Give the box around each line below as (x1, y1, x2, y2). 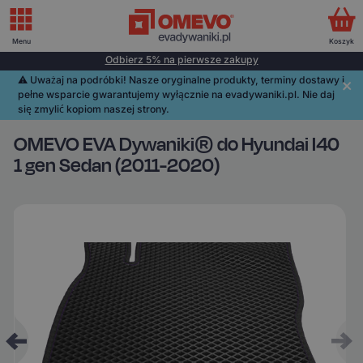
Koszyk (329, 36, 355, 45)
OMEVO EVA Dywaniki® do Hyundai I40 (14, 130, 340, 159)
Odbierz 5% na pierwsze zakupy (105, 53, 258, 66)
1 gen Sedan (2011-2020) (14, 152, 220, 180)
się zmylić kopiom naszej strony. (18, 103, 170, 116)
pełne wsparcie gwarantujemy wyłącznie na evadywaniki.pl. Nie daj (18, 88, 335, 101)
